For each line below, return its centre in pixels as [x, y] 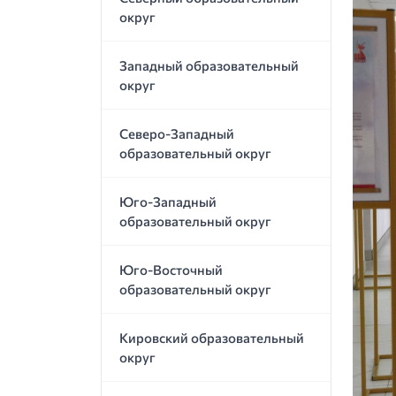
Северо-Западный [177, 133]
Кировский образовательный [212, 337]
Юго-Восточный [171, 269]
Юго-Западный [168, 201]
